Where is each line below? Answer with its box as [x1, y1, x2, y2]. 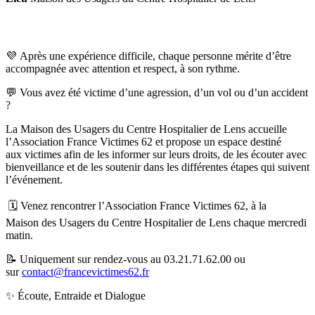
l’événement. [6, 173, 63, 186]
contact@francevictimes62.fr [22, 265, 149, 278]
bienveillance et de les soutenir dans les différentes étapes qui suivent [6, 160, 309, 173]
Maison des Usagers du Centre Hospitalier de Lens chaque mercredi [6, 216, 307, 229]
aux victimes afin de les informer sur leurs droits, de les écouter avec [6, 148, 307, 160]
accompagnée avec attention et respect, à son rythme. [6, 62, 240, 75]
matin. [6, 229, 33, 241]
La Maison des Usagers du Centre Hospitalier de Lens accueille [6, 122, 287, 135]
